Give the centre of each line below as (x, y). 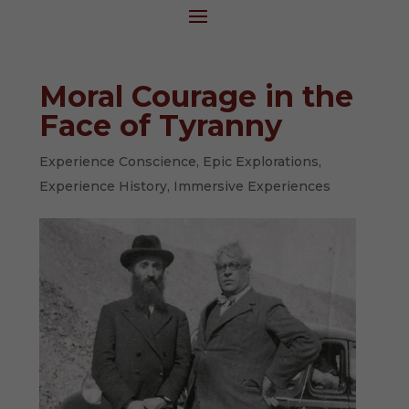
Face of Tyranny (161, 126)
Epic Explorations (261, 162)
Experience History (104, 186)
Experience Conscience (118, 162)
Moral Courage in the (197, 96)
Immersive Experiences (252, 186)
